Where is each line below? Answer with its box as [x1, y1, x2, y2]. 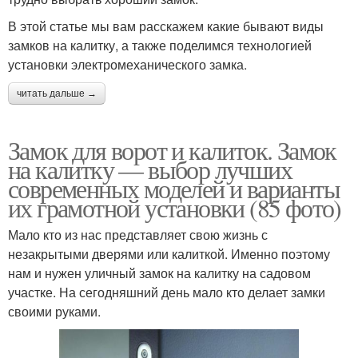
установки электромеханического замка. [8, 54, 247, 74]
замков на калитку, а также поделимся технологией [8, 35, 312, 54]
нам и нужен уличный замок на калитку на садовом [8, 263, 311, 282]
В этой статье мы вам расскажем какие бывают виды [8, 16, 324, 35]
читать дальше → [17, 87, 97, 99]
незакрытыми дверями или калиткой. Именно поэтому [8, 244, 330, 263]
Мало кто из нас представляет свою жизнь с [8, 225, 268, 244]
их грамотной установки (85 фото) [8, 189, 341, 225]
